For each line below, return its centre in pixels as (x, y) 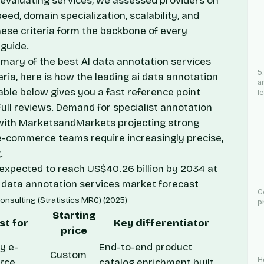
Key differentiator (161, 223)
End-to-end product (146, 247)
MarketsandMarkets (67, 123)
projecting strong (157, 123)
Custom (68, 255)
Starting (74, 215)
